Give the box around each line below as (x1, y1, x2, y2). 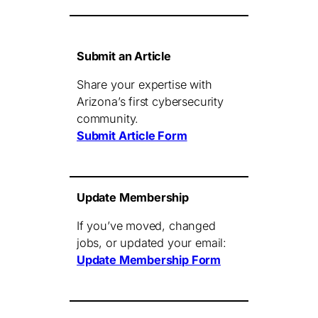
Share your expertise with (77, 77, 212, 92)
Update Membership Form (77, 253, 221, 268)
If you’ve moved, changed (77, 219, 216, 234)
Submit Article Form (77, 128, 187, 143)
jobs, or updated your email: (77, 236, 226, 251)
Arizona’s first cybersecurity (77, 94, 224, 109)
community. (77, 111, 139, 126)
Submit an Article (77, 49, 171, 64)
